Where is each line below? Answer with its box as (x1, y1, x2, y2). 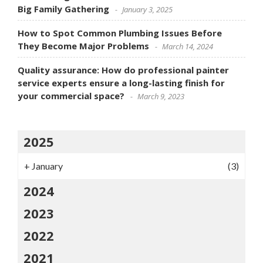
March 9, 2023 (137, 91, 184, 102)
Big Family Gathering (18, 3, 109, 15)
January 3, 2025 (122, 4, 173, 15)
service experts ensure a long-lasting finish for (18, 77, 225, 89)
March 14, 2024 (162, 41, 213, 52)
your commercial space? (18, 90, 124, 102)
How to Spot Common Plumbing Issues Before (18, 27, 222, 39)
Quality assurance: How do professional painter (18, 64, 229, 76)
